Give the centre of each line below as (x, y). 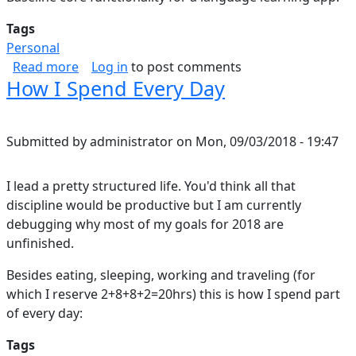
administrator (132, 141)
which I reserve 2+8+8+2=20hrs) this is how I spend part (173, 294)
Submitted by (48, 141)
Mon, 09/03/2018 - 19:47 (267, 141)
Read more (46, 67)
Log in (110, 67)
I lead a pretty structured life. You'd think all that (151, 186)
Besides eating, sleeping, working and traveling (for (161, 275)
